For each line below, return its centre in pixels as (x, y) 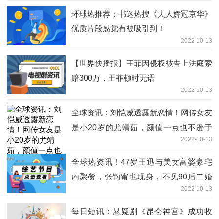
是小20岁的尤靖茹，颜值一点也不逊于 (142, 128)
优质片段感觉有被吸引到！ (118, 29)
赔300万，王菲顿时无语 (113, 78)
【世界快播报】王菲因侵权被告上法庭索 (142, 64)
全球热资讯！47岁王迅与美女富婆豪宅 (142, 162)
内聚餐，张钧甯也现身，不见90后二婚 (142, 177)
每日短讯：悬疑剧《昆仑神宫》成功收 (142, 212)
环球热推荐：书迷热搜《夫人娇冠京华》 (142, 14)
